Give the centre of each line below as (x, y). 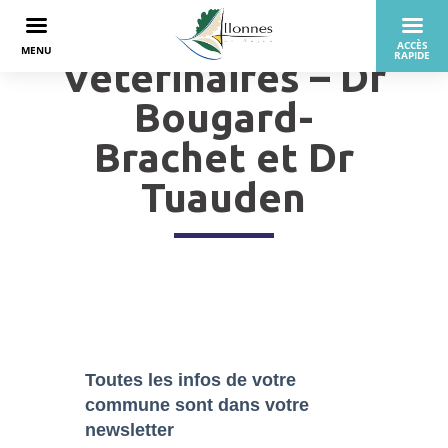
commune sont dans (174, 404)
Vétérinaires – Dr (223, 77)
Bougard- (224, 117)
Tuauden (224, 197)
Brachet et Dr (223, 157)
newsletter (129, 429)
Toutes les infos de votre (190, 379)
